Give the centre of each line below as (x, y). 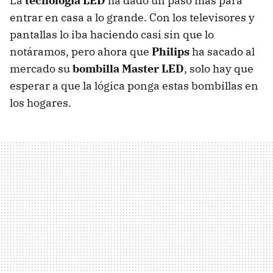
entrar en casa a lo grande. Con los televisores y (132, 17)
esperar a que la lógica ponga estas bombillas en (134, 86)
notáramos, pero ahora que (81, 51)
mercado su (41, 69)
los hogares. (41, 103)
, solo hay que (219, 69)
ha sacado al (222, 51)
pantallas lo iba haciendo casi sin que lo (112, 34)
